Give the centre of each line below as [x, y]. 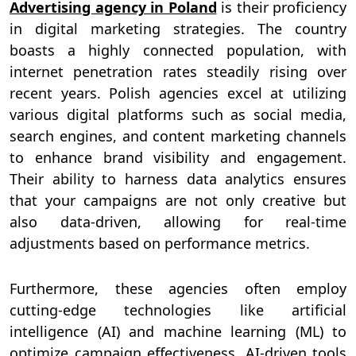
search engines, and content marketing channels [178, 135]
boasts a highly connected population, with [178, 50]
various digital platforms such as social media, [178, 114]
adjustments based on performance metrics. [160, 243]
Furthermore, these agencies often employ [178, 288]
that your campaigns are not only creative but [178, 200]
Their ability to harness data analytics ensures [178, 178]
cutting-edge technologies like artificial [178, 310]
